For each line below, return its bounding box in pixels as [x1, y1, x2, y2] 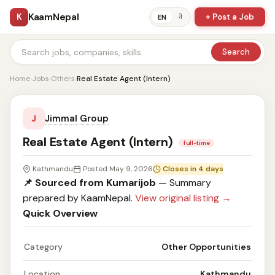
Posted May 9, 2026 [83, 164, 153, 174]
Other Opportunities [161, 241, 251, 252]
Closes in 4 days [163, 164, 223, 174]
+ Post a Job [206, 12, 254, 22]
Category [24, 241, 63, 252]
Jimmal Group [45, 112, 109, 125]
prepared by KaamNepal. [23, 192, 135, 204]
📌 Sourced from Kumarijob [23, 176, 156, 189]
